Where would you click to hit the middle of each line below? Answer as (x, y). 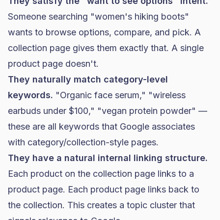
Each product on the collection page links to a (101, 174)
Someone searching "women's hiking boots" (98, 16)
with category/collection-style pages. (83, 142)
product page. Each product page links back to (104, 189)
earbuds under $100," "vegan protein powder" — (108, 111)
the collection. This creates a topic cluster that (101, 205)
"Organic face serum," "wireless (119, 95)
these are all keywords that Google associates (101, 126)
